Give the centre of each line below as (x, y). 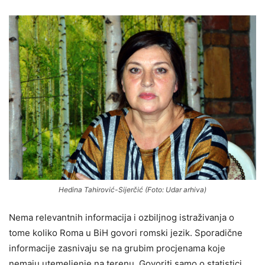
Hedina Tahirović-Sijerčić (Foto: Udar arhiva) (132, 189)
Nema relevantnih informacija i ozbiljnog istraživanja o (122, 217)
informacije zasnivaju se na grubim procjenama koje (117, 248)
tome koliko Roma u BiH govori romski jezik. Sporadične (126, 232)
